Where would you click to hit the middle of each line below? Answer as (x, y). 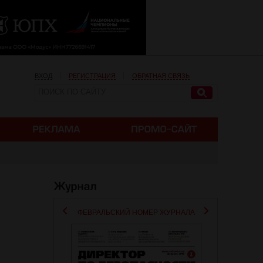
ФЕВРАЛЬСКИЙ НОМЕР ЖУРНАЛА (136, 213)
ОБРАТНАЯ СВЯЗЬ (161, 76)
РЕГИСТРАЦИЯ (92, 76)
